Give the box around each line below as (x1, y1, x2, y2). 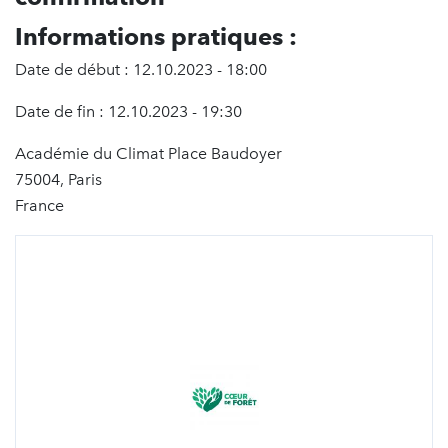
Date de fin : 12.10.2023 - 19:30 (15, 102, 242, 122)
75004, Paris (15, 170, 102, 190)
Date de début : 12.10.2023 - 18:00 (15, 60, 267, 80)
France (15, 196, 64, 216)
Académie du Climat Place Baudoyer (15, 144, 282, 164)
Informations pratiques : (15, 22, 297, 52)
